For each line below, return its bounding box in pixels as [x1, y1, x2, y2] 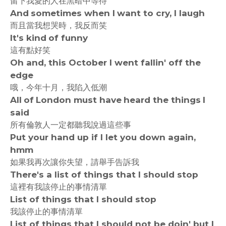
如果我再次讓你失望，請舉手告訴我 [10, 157, 139, 167]
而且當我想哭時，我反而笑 [10, 21, 107, 30]
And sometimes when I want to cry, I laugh [10, 8, 205, 18]
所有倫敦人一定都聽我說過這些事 [10, 120, 131, 130]
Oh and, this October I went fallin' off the [10, 58, 203, 68]
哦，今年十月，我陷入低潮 [10, 83, 107, 92]
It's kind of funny [10, 33, 88, 43]
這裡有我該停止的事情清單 [10, 182, 107, 192]
